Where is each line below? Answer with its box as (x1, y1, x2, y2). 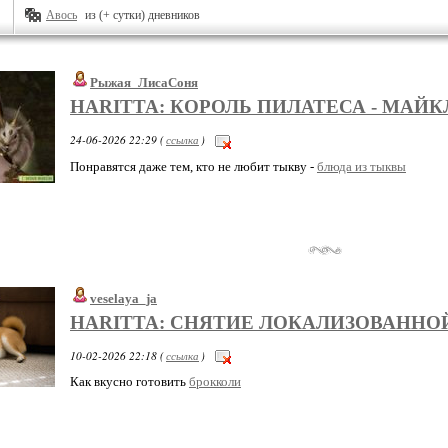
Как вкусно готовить (70, 374, 189, 390)
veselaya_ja (90, 290, 157, 306)
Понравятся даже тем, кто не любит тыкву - (70, 158, 317, 174)
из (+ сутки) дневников (85, 8, 200, 22)
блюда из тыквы (317, 158, 406, 174)
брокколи (189, 374, 241, 390)
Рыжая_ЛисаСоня (90, 75, 198, 90)
